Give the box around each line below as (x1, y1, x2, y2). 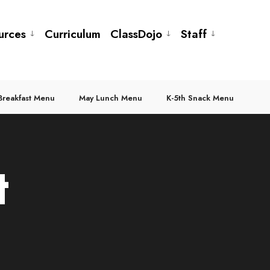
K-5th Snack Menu (166, 92, 234, 104)
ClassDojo (110, 26, 162, 42)
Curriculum (45, 26, 101, 42)
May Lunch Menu (79, 92, 142, 104)
